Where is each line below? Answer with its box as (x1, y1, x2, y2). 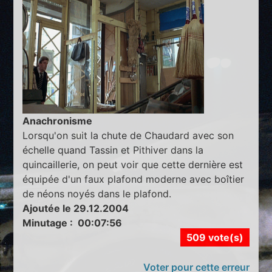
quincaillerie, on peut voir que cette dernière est (22, 158, 243, 171)
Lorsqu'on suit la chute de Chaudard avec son (22, 129, 234, 142)
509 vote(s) (186, 231, 243, 244)
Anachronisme (22, 115, 93, 127)
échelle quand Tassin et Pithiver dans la (22, 144, 204, 157)
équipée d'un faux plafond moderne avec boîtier (22, 173, 245, 186)
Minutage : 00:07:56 (22, 217, 123, 229)
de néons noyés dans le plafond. (22, 188, 172, 200)
